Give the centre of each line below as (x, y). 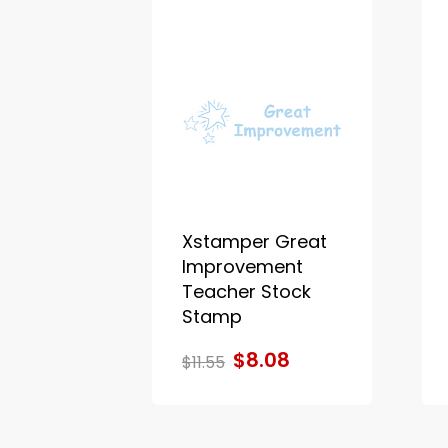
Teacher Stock (246, 291)
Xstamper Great (254, 241)
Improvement (242, 266)
